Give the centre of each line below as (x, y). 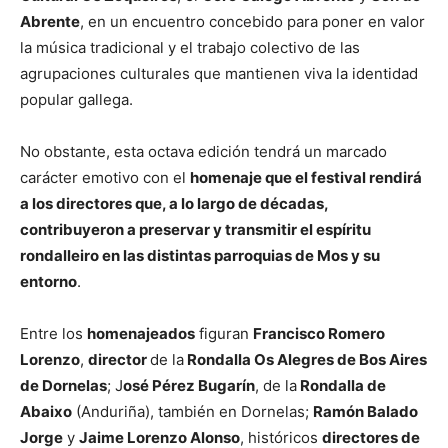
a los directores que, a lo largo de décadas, (174, 203)
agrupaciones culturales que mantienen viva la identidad (219, 73)
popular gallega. (76, 99)
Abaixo (46, 411)
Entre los (53, 333)
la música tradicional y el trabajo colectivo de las (190, 47)
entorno (48, 281)
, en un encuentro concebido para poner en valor (252, 21)
